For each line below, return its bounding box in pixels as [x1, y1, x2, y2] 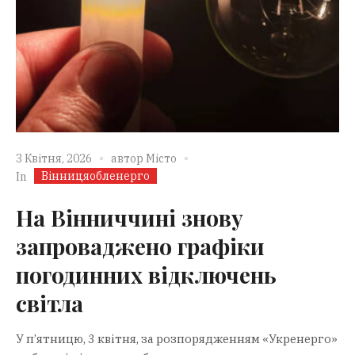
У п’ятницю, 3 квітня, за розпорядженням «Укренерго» [16, 330, 338, 346]
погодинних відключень [16, 259, 277, 289]
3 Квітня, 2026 [16, 151, 92, 166]
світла [16, 288, 83, 318]
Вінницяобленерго [41, 168, 150, 183]
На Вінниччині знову [16, 202, 243, 232]
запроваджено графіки [16, 231, 265, 261]
